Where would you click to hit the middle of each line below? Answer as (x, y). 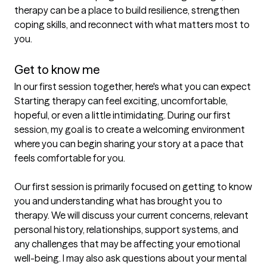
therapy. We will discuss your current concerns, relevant (131, 215)
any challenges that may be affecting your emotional (127, 244)
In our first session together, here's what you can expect (133, 87)
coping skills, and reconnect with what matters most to (132, 25)
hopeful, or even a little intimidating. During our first (122, 115)
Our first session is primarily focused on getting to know (133, 187)
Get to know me (57, 70)
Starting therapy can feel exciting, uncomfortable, (121, 101)
